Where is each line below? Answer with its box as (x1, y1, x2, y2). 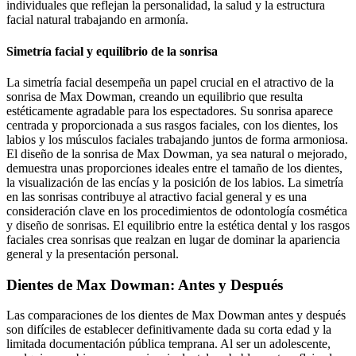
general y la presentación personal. (6, 246, 179, 261)
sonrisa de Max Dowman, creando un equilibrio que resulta (6, 89, 303, 103)
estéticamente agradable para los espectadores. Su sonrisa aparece (6, 103, 333, 118)
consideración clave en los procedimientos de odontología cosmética (6, 203, 347, 218)
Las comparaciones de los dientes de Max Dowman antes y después (6, 308, 346, 323)
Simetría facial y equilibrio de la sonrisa (6, 44, 218, 58)
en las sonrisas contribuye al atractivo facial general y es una (6, 189, 307, 203)
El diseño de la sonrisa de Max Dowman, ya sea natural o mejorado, (6, 146, 347, 161)
